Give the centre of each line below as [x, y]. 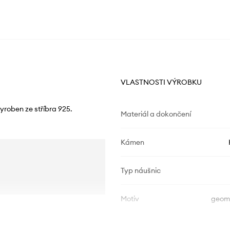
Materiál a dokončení [156, 114]
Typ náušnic [140, 170]
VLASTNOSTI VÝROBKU [161, 82]
